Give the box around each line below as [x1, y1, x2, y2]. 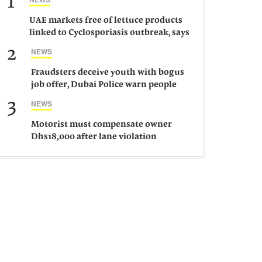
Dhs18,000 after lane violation [30, 133, 157, 142]
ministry [29, 41, 65, 50]
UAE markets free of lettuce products [29, 16, 182, 25]
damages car [30, 145, 82, 154]
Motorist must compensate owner [30, 120, 172, 129]
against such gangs [30, 93, 111, 102]
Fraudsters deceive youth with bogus [30, 68, 184, 77]
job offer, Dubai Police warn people [30, 81, 177, 89]
